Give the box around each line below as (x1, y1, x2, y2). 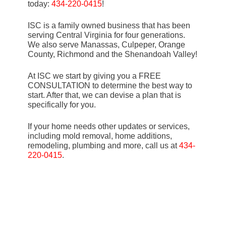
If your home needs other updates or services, (28, 122, 190, 131)
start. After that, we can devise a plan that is (28, 91, 181, 100)
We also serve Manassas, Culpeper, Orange (28, 40, 185, 49)
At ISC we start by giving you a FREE (28, 72, 161, 81)
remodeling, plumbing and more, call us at (28, 141, 179, 150)
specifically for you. (28, 100, 96, 109)
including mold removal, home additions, (28, 132, 172, 141)
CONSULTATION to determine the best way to (28, 81, 192, 90)
